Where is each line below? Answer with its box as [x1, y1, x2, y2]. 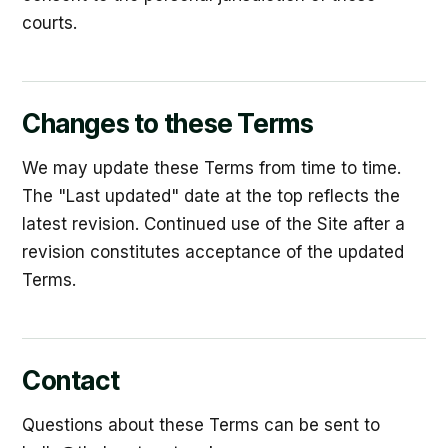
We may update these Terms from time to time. [22, 158, 401, 178]
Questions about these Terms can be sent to [22, 415, 380, 435]
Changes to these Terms [22, 108, 314, 139]
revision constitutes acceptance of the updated [22, 242, 404, 262]
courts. [22, 13, 77, 33]
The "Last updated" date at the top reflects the [22, 186, 400, 206]
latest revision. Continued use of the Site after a [22, 214, 405, 234]
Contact [22, 365, 120, 396]
